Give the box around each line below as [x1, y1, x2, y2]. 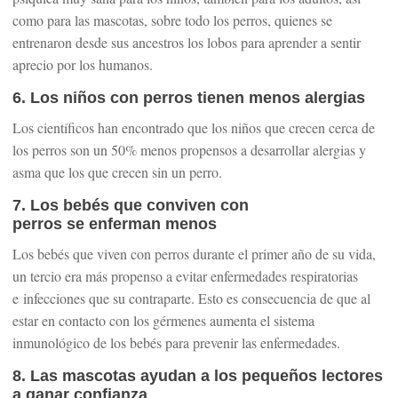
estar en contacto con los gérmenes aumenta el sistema [12, 311, 314, 330]
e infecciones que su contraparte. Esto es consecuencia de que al [12, 289, 370, 307]
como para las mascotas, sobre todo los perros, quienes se [12, 11, 332, 29]
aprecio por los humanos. [12, 55, 153, 74]
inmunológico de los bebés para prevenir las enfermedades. [12, 333, 340, 352]
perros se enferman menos [12, 215, 217, 233]
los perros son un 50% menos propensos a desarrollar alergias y [12, 140, 366, 159]
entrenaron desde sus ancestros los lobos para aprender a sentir [12, 33, 361, 52]
